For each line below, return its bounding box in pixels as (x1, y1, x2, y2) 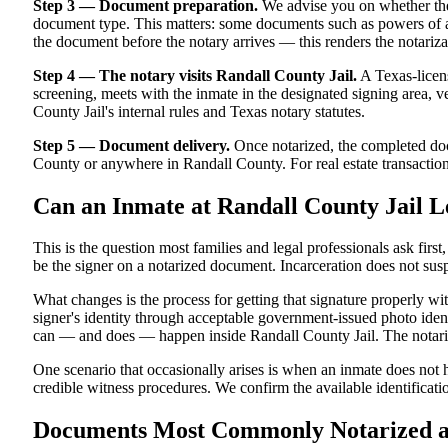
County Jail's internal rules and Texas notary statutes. (33, 102, 365, 120)
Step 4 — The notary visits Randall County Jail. (33, 66, 357, 84)
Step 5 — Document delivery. (33, 136, 230, 154)
